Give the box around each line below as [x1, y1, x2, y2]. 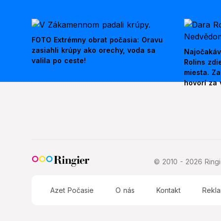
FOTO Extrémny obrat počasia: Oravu [32, 36, 163, 44]
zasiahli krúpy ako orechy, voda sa [32, 46, 155, 55]
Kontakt [156, 186, 181, 195]
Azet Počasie [50, 186, 94, 195]
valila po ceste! [32, 56, 86, 65]
